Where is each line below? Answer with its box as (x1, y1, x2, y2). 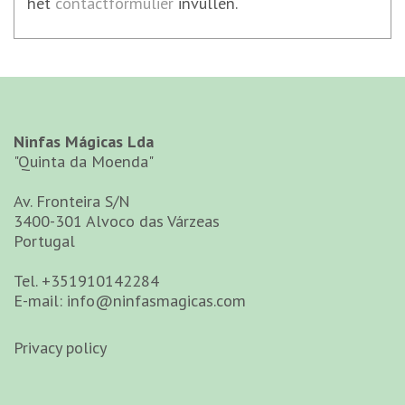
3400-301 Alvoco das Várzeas (14, 210, 220, 231)
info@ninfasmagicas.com (67, 289, 246, 311)
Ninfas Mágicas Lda (14, 130, 154, 152)
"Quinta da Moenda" (14, 150, 154, 172)
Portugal (14, 230, 75, 251)
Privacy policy (14, 336, 107, 358)
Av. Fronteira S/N (14, 190, 130, 212)
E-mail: (14, 289, 67, 311)
